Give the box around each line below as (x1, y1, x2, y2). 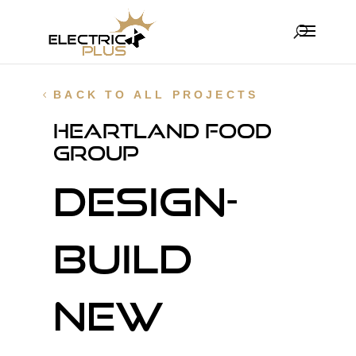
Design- (53, 178, 238, 224)
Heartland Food (53, 119, 273, 142)
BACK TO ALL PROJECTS (53, 88, 259, 101)
